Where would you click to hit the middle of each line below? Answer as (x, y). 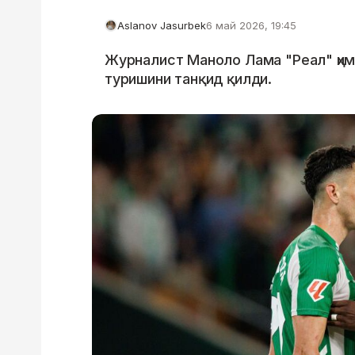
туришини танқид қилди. (189, 79)
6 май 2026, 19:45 (251, 25)
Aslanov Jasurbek (162, 25)
